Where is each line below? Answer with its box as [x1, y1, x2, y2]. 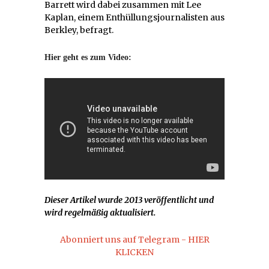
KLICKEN [115, 247, 154, 258]
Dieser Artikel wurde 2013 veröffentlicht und [44, 195, 214, 206]
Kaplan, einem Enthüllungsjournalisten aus [44, 12, 225, 23]
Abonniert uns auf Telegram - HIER [59, 234, 210, 246]
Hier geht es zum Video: [44, 53, 131, 62]
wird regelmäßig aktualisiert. [44, 207, 156, 219]
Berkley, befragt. [44, 25, 113, 36]
